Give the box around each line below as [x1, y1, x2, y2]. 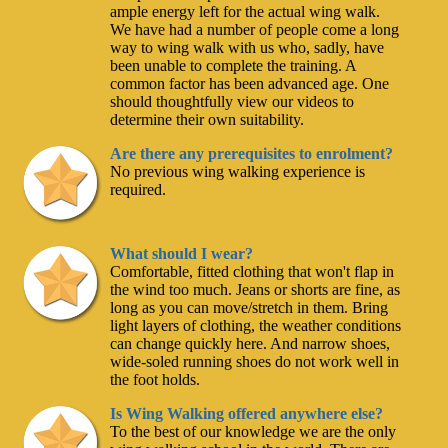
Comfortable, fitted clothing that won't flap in [110, 263, 395, 281]
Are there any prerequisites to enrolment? [110, 145, 394, 163]
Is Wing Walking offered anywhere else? [110, 405, 384, 423]
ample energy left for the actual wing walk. [110, 3, 381, 21]
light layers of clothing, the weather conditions [110, 317, 402, 335]
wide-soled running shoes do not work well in [110, 353, 400, 371]
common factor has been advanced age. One [110, 75, 390, 93]
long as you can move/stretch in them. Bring [110, 299, 389, 317]
